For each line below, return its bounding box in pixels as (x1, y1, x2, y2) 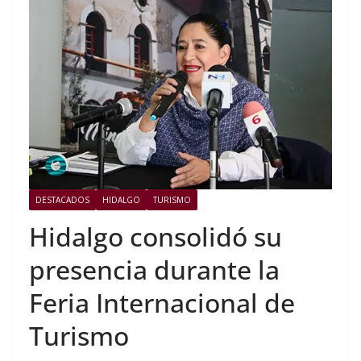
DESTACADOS (35, 193, 89, 205)
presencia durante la (29, 251, 280, 287)
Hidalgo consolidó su (29, 218, 282, 254)
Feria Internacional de (29, 284, 295, 320)
